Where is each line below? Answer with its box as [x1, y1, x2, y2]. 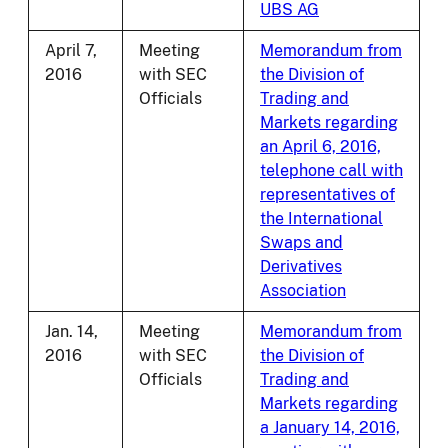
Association [260, 281, 346, 301]
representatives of [260, 185, 395, 205]
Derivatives [260, 257, 342, 277]
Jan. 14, [45, 322, 98, 342]
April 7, [45, 41, 97, 61]
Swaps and [260, 233, 343, 253]
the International [260, 209, 383, 229]
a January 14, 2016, [260, 418, 400, 438]
